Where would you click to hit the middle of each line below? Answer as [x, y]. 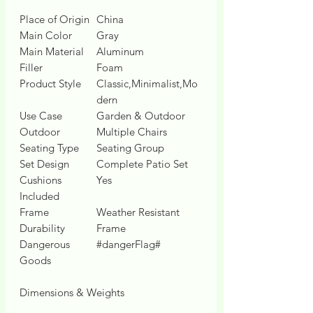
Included [39, 196]
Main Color [46, 35]
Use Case [41, 115]
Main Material [52, 51]
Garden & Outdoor [141, 115]
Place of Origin [54, 19]
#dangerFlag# [129, 244]
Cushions [41, 180]
